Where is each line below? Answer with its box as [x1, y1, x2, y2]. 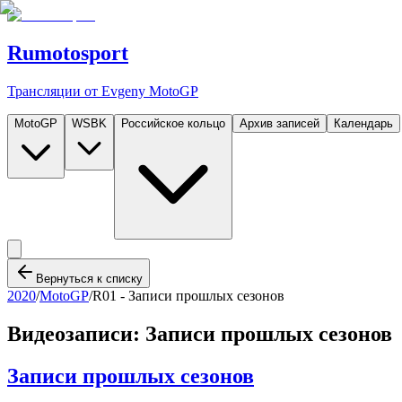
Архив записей [240, 116, 319, 130]
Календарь [334, 116, 393, 130]
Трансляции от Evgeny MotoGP [7, 83, 198, 99]
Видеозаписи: [7, 321, 145, 345]
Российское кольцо [121, 116, 225, 130]
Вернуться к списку [36, 271, 143, 285]
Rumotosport [7, 40, 128, 65]
